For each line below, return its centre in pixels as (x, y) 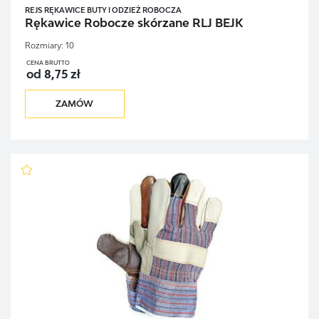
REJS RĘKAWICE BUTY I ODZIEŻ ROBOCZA (103, 10)
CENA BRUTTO (48, 63)
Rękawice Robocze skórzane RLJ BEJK (134, 23)
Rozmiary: (44, 46)
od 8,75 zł (53, 74)
